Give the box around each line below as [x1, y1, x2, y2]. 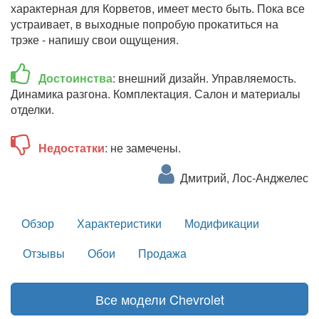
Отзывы [23, 244, 65, 261]
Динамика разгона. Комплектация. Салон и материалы [11, 85, 300, 102]
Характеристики [77, 214, 162, 231]
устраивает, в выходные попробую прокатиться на [11, 15, 278, 32]
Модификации [184, 214, 259, 231]
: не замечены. [105, 139, 181, 156]
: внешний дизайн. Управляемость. [113, 69, 296, 86]
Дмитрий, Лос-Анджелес [174, 169, 308, 186]
